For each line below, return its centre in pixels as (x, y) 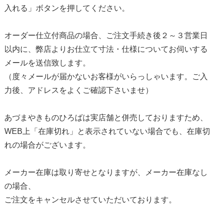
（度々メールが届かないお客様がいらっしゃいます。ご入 (106, 76)
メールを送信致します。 (47, 63)
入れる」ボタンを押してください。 (67, 8)
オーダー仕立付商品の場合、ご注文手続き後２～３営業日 (106, 35)
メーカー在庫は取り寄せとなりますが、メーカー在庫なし (106, 172)
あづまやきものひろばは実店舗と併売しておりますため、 (106, 117)
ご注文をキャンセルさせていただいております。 (90, 199)
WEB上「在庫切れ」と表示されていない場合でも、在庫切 (107, 131)
